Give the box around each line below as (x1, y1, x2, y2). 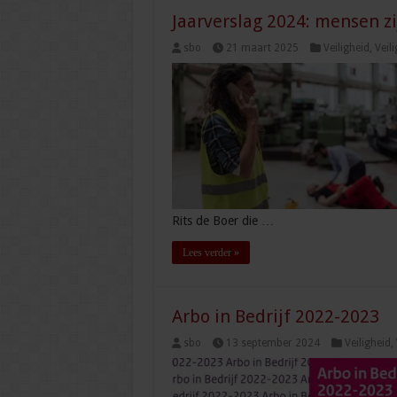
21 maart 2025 (225, 42, 299, 55)
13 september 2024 (225, 337, 320, 350)
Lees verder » (182, 246, 239, 260)
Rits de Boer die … (171, 214, 274, 229)
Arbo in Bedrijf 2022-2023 (171, 306, 379, 328)
